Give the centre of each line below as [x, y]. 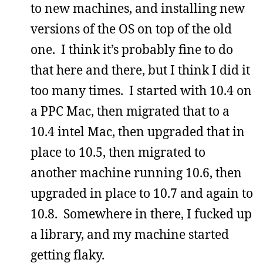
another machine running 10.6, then [136, 172]
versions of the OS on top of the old [131, 28]
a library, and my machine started [130, 234]
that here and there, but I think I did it [140, 70]
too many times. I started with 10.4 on [141, 90]
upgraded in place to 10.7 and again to [142, 193]
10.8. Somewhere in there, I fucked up [141, 213]
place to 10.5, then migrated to [118, 152]
